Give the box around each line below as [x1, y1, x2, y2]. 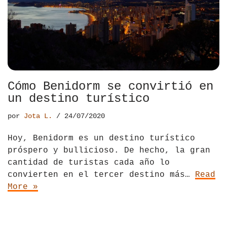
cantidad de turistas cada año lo [8, 158, 170, 168]
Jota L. [24, 112, 52, 121]
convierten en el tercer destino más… [8, 170, 195, 180]
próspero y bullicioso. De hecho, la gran [8, 146, 210, 156]
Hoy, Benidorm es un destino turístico [8, 134, 195, 143]
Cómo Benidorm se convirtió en [8, 80, 213, 94]
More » [8, 182, 38, 192]
